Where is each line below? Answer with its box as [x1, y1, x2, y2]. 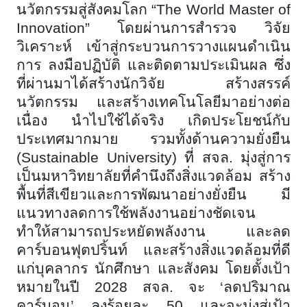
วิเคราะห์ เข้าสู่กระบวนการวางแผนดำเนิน [16, 38, 291, 56]
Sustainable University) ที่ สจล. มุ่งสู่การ [21, 149, 291, 167]
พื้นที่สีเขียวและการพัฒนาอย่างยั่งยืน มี [16, 186, 291, 204]
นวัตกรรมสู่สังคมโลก [16, 1, 147, 19]
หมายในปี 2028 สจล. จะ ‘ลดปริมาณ [16, 279, 291, 296]
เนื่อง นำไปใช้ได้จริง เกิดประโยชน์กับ [16, 112, 291, 130]
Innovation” [16, 20, 117, 37]
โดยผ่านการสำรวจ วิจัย [117, 20, 291, 37]
